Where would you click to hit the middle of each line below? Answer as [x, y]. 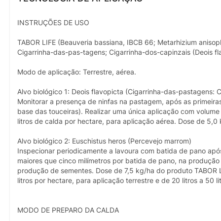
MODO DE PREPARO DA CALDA [68, 210]
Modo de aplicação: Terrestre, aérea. [77, 72]
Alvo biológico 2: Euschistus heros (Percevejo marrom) [104, 141]
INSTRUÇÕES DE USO [53, 22]
